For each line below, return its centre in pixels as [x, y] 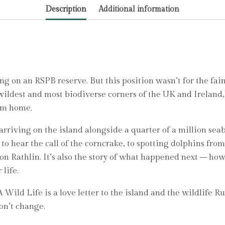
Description [66, 9]
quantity [159, 23]
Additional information [139, 9]
